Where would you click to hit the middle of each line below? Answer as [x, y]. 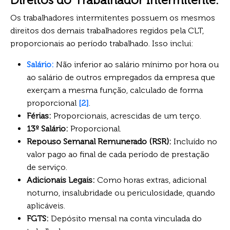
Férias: [39, 116]
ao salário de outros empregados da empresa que [121, 77]
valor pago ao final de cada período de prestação [118, 154]
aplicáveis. [46, 205]
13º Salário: [47, 128]
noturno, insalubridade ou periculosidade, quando [121, 193]
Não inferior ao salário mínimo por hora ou [136, 64]
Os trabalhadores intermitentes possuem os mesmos [113, 17]
